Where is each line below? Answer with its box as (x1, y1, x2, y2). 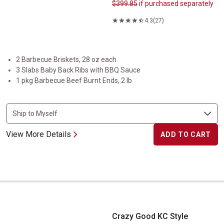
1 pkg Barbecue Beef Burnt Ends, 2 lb (16, 76, 132, 84)
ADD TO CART (160, 130, 211, 138)
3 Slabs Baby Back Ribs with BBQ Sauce (16, 66, 140, 74)
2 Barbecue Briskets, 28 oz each (16, 55, 116, 63)
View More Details (6, 129, 71, 139)
